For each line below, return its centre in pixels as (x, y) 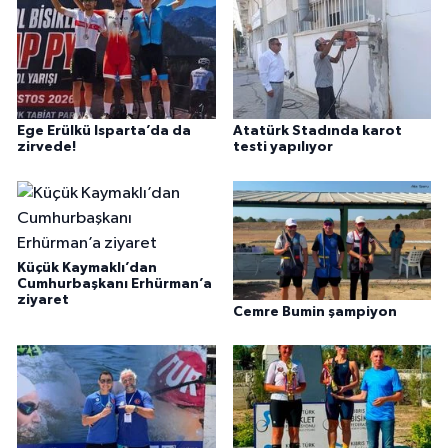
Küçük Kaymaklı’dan (87, 267)
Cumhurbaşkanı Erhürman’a (114, 283)
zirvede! (46, 147)
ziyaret (43, 299)
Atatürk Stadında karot (317, 131)
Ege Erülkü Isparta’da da (104, 131)
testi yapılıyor (282, 147)
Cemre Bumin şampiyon (314, 311)
